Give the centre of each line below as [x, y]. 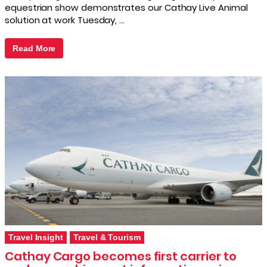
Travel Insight [36, 237]
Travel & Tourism [107, 237]
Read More [34, 48]
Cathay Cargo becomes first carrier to [121, 256]
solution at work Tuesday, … [65, 20]
